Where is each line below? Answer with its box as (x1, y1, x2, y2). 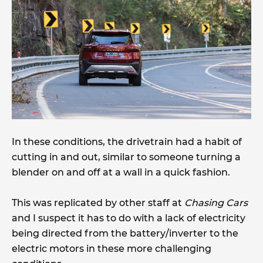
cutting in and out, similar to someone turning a (12, 151, 241, 163)
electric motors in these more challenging (12, 243, 211, 255)
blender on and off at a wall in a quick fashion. (12, 167, 230, 178)
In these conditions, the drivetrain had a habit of (12, 136, 242, 148)
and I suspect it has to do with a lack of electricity (12, 213, 245, 224)
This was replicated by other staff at (12, 197, 184, 209)
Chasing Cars (184, 197, 248, 209)
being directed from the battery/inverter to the (12, 228, 238, 240)
